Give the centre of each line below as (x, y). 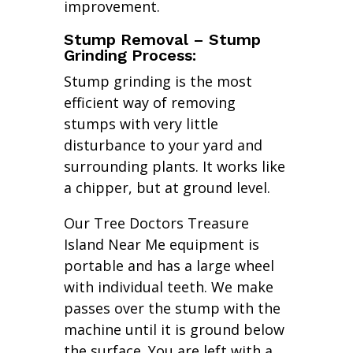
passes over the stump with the (172, 308)
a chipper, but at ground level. (167, 188)
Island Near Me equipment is (161, 245)
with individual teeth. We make (168, 287)
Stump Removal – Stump (162, 40)
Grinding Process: (130, 56)
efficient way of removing (149, 103)
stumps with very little (141, 124)
